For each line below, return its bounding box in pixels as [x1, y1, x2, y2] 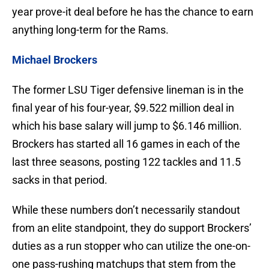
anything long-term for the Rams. [12, 23, 169, 37]
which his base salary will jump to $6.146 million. [12, 119, 242, 133]
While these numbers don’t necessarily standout [12, 204, 240, 217]
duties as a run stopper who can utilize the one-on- [12, 240, 250, 253]
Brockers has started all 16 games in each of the [12, 138, 240, 151]
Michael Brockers [12, 53, 97, 67]
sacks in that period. [12, 174, 107, 187]
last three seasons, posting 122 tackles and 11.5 [12, 156, 241, 169]
